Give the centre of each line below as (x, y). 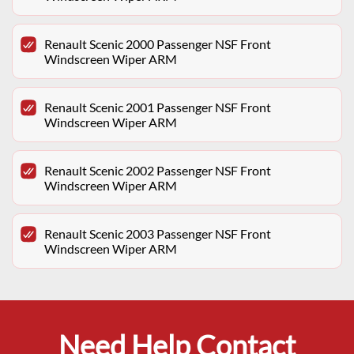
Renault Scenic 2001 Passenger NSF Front (158, 107)
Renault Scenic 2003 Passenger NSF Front (158, 234)
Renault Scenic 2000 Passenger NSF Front (158, 44)
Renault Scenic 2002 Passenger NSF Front (158, 171)
